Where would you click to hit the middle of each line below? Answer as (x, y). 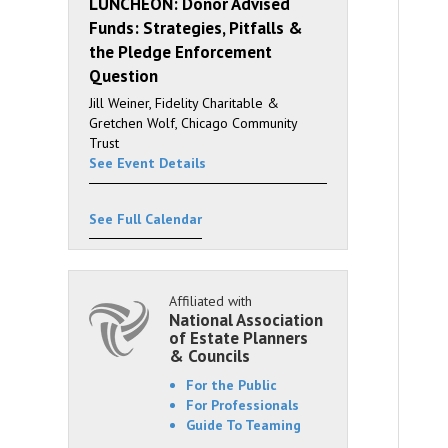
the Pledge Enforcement (180, 52)
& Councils (209, 356)
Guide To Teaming (243, 425)
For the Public (231, 385)
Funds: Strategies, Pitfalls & (196, 28)
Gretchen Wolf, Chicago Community (193, 123)
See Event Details (147, 163)
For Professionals (242, 405)
